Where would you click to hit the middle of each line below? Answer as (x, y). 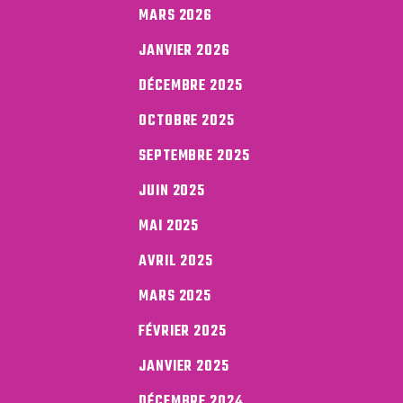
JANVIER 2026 (184, 51)
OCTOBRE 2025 (187, 121)
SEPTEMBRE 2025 (194, 156)
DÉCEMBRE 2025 (191, 86)
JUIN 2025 (172, 191)
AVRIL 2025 (176, 261)
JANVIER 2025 (184, 367)
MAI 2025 (169, 226)
